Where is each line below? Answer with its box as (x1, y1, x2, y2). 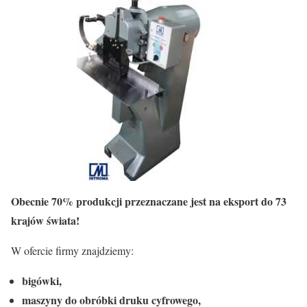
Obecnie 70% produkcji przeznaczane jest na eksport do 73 (11, 193, 286, 209)
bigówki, (22, 273, 62, 288)
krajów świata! (11, 212, 79, 228)
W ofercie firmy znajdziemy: (11, 243, 134, 258)
